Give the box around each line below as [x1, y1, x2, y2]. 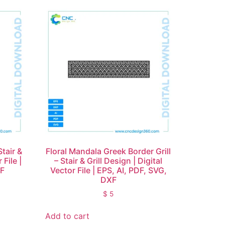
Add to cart [45, 211, 90, 221]
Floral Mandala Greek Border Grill [46, 146, 171, 156]
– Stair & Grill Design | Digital [54, 155, 163, 166]
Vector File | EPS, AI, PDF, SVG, [50, 165, 167, 175]
